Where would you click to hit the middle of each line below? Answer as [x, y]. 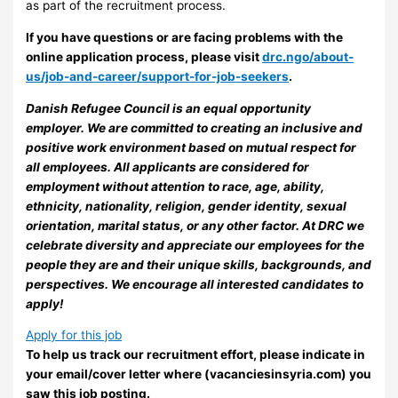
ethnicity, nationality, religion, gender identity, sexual [187, 206]
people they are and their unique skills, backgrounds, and [199, 264]
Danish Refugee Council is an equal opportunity [169, 108]
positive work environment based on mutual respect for [191, 147]
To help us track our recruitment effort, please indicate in [196, 355]
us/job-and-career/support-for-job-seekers [158, 76]
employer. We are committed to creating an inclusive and [195, 127]
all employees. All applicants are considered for [168, 167]
